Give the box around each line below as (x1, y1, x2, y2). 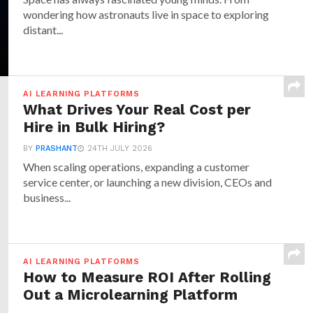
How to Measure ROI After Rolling (23, 269, 272, 286)
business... (23, 191, 71, 204)
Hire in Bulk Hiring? (23, 119, 166, 136)
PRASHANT (36, 144, 78, 153)
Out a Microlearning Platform (23, 286, 238, 303)
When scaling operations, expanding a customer (23, 160, 250, 173)
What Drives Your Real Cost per (23, 101, 252, 118)
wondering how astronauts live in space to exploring (23, 8, 270, 21)
